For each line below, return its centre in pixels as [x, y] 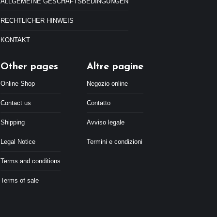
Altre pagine [115, 67]
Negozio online [107, 84]
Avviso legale [106, 122]
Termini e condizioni [115, 142]
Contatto [99, 103]
